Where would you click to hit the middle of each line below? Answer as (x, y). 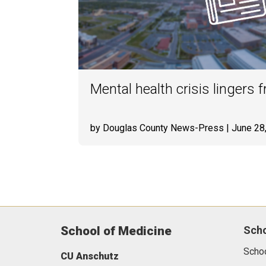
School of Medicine (116, 231)
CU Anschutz (90, 256)
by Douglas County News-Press (157, 128)
